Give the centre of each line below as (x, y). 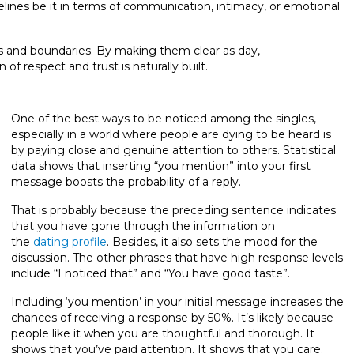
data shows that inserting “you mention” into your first (161, 166)
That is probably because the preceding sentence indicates (173, 210)
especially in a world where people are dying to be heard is (171, 134)
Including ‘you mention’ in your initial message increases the (177, 301)
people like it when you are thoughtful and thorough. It (163, 333)
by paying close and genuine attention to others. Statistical (173, 150)
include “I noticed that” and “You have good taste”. (151, 273)
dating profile (70, 241)
